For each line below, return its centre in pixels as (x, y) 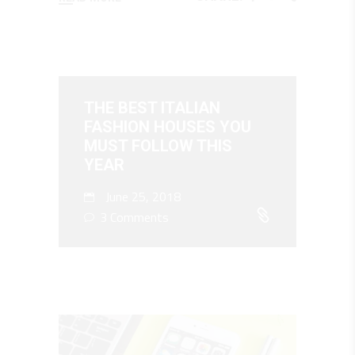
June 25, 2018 (141, 197)
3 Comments (133, 218)
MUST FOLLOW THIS (158, 146)
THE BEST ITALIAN (152, 108)
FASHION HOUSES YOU (168, 127)
